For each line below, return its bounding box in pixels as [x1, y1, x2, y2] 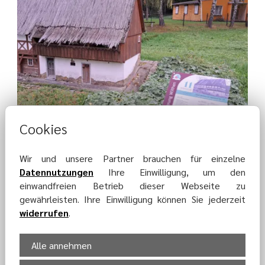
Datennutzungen [20, 165, 93, 178]
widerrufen [20, 206, 69, 219]
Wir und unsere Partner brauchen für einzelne [20, 151, 245, 164]
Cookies [20, 119, 67, 138]
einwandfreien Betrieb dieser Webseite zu [20, 179, 245, 192]
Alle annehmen [31, 238, 92, 251]
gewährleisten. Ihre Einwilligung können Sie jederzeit [20, 192, 245, 205]
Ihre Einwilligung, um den [93, 165, 245, 178]
